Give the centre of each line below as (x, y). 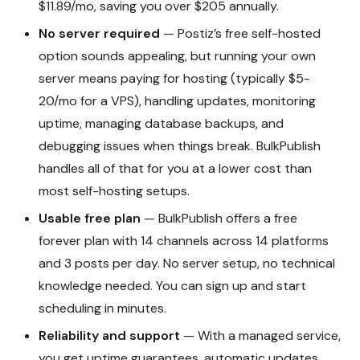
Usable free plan (90, 219)
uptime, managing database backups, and (161, 124)
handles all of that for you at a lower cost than (175, 169)
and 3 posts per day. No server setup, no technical (187, 264)
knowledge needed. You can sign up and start (172, 286)
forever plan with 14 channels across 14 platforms (184, 241)
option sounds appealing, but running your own (177, 56)
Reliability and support (109, 336)
